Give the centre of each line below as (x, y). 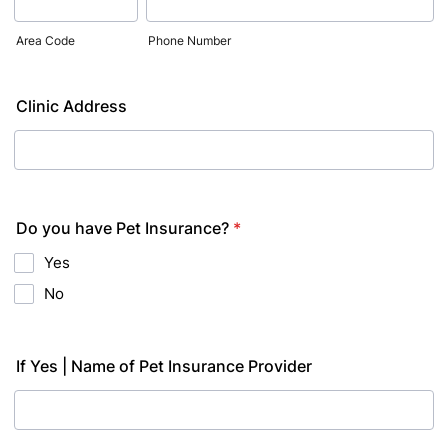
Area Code (45, 40)
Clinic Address (71, 106)
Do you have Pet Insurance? (122, 228)
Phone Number (189, 40)
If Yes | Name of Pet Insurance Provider (164, 366)
